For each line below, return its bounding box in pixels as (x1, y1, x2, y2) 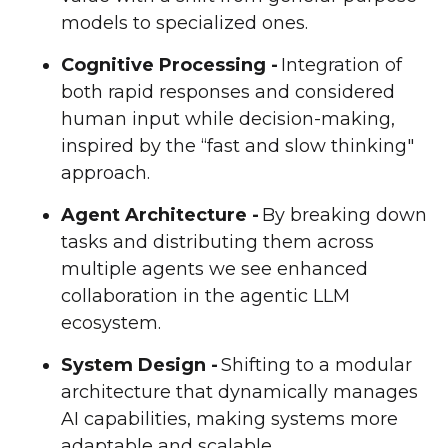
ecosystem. (61, 312, 161, 335)
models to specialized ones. (61, 12, 308, 35)
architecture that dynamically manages (61, 381, 418, 404)
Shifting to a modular (218, 354, 412, 377)
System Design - (61, 354, 218, 377)
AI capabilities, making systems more (61, 408, 398, 431)
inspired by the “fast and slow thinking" (61, 135, 414, 158)
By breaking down (259, 204, 427, 227)
